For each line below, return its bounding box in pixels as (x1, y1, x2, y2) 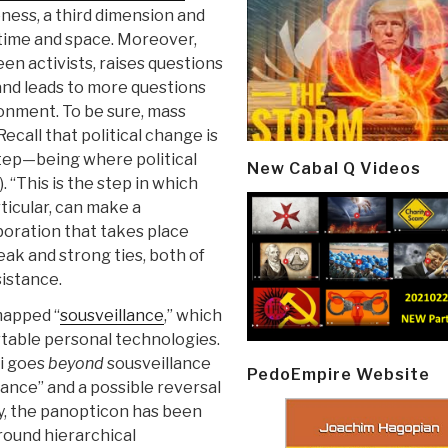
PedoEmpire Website (247, 364, 430, 384)
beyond (48, 354, 104, 374)
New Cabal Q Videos (247, 158, 421, 178)
